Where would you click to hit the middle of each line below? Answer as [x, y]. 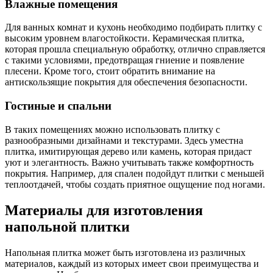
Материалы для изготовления [104, 210]
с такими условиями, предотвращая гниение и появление [125, 60]
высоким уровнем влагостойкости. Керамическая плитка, [125, 38]
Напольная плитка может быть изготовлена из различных [125, 252]
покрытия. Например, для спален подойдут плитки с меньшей [135, 173]
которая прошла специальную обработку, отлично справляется [135, 49]
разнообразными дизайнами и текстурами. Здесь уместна [124, 140]
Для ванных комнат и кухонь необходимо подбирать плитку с [133, 27]
